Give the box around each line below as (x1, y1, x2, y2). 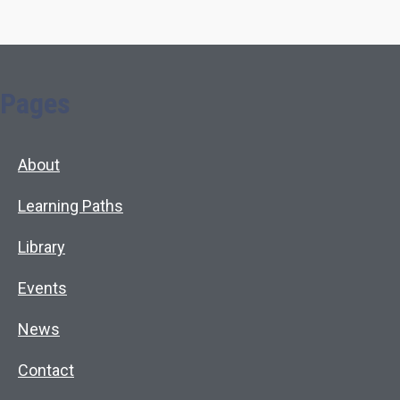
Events (18, 279, 67, 297)
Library (18, 237, 65, 256)
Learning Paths (18, 196, 123, 215)
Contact (18, 361, 74, 379)
